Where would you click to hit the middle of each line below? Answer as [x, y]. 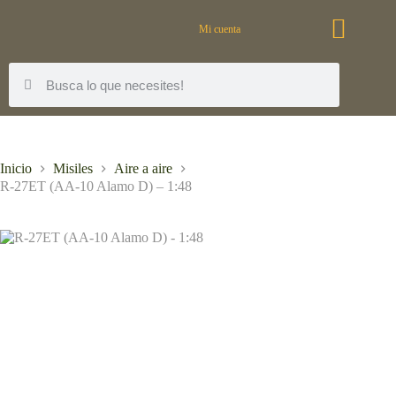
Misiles [73, 169]
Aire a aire [143, 169]
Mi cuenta [220, 29]
